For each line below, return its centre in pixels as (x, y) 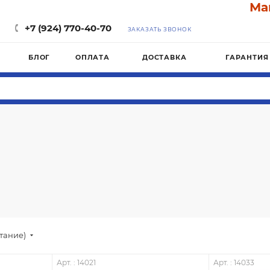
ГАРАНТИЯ (247, 57)
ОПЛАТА (93, 57)
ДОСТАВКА (165, 57)
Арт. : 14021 (76, 262)
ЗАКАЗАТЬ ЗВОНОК (159, 29)
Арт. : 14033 (234, 262)
